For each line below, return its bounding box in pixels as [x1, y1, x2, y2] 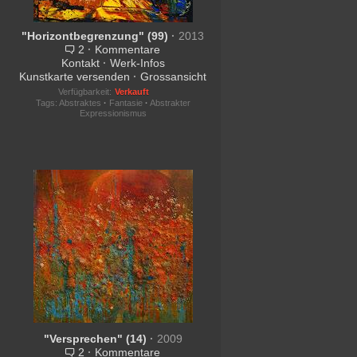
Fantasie [108, 98, 143, 108]
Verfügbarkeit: [57, 87, 112, 96]
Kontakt [61, 57, 100, 69]
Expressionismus [79, 108, 147, 118]
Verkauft [114, 87, 149, 96]
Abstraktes [58, 98, 101, 108]
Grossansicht [140, 70, 207, 83]
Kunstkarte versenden [19, 70, 131, 83]
